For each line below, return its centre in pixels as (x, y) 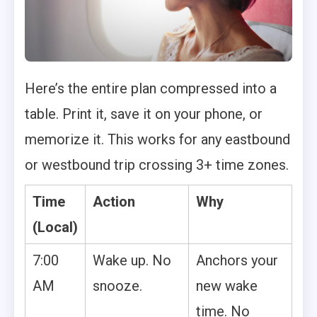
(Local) (55, 227)
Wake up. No (132, 260)
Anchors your (237, 260)
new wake (227, 286)
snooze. (117, 286)
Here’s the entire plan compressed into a (151, 88)
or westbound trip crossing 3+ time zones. (157, 165)
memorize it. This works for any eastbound (157, 139)
